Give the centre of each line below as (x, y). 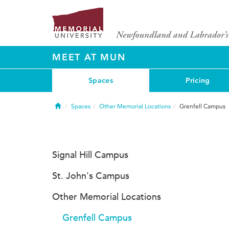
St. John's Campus (91, 176)
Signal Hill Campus (90, 155)
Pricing (198, 80)
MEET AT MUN (89, 57)
